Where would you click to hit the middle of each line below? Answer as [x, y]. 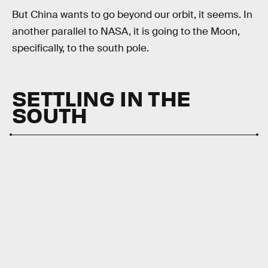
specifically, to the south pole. [80, 48]
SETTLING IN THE [101, 97]
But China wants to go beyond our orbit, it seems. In [132, 14]
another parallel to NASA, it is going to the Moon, [126, 31]
